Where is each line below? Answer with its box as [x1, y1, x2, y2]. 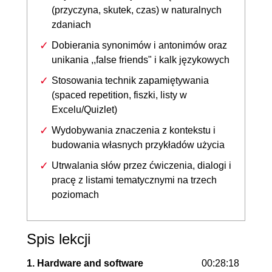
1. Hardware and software [27, 257, 143, 268]
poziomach [52, 189, 99, 200]
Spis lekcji [27, 230, 90, 247]
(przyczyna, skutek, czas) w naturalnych [52, 4, 222, 15]
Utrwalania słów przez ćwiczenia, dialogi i [52, 160, 231, 171]
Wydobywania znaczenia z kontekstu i [52, 124, 216, 135]
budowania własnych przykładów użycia [52, 139, 225, 150]
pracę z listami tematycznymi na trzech [52, 174, 217, 185]
